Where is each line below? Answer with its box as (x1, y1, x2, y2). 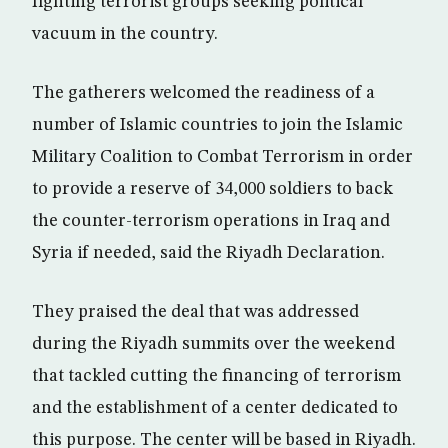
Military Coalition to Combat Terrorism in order (32, 148, 413, 167)
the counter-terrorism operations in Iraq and (32, 212, 390, 231)
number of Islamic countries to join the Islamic (32, 116, 403, 135)
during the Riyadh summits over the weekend (32, 335, 395, 354)
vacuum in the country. (32, 25, 218, 44)
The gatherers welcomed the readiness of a (32, 84, 375, 103)
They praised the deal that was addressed (32, 303, 359, 322)
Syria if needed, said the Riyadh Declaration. (32, 244, 385, 263)
